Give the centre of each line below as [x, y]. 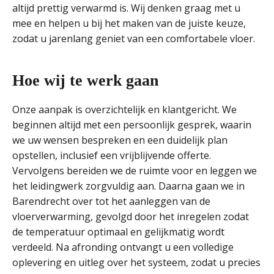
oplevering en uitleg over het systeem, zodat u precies [136, 262]
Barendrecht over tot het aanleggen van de [111, 201]
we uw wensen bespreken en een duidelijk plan [120, 140]
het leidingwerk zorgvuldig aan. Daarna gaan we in [128, 186]
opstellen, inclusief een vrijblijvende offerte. [112, 155]
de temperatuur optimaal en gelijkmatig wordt [118, 232]
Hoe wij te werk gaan [85, 80]
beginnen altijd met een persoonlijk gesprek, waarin [132, 125]
